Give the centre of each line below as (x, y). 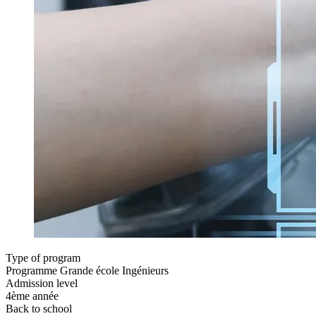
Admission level (42, 283)
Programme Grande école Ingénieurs (87, 270)
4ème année (32, 296)
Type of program (43, 257)
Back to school (39, 308)
